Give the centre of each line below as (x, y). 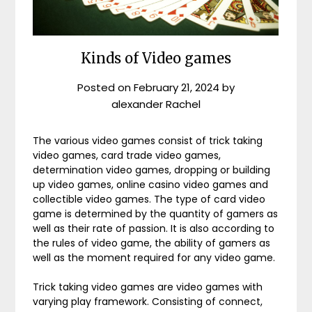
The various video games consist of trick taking (148, 140)
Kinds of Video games (156, 58)
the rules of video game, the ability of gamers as (152, 243)
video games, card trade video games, (127, 155)
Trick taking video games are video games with (148, 287)
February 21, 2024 (177, 87)
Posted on (106, 87)
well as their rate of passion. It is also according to (154, 228)
